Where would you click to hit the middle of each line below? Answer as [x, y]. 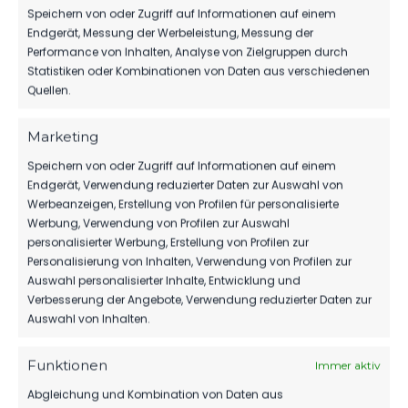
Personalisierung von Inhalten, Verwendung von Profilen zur [189, 261]
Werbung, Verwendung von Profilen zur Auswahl [158, 223]
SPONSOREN [87, 31]
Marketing [63, 137]
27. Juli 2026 [80, 107]
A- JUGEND [82, 183]
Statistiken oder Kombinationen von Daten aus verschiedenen [199, 71]
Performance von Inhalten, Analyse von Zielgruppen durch [188, 52]
